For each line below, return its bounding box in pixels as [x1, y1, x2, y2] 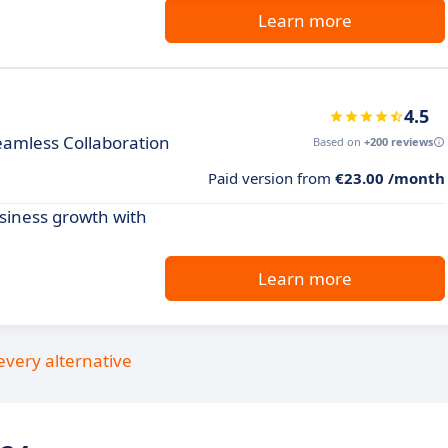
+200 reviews [364, 134, 433, 149]
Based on [313, 134, 364, 149]
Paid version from [208, 168, 335, 188]
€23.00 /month [335, 168, 445, 188]
